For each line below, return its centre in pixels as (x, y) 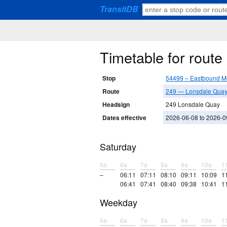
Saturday (118, 147)
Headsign (116, 105)
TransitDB (119, 9)
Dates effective (124, 118)
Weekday (119, 202)
